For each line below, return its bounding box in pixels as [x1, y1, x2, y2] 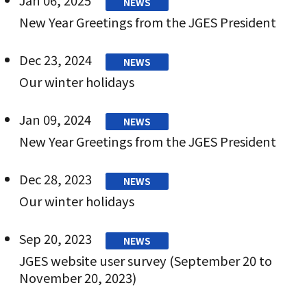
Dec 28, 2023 [19, 169, 92, 188]
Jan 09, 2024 [19, 110, 91, 128]
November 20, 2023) [19, 268, 136, 286]
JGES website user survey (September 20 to [19, 251, 272, 269]
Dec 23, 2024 [19, 50, 92, 69]
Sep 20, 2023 [19, 229, 92, 247]
